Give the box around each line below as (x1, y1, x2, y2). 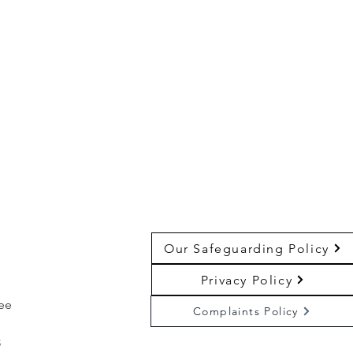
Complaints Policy (193, 304, 299, 318)
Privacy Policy (200, 272, 293, 288)
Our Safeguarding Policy (164, 240, 329, 256)
